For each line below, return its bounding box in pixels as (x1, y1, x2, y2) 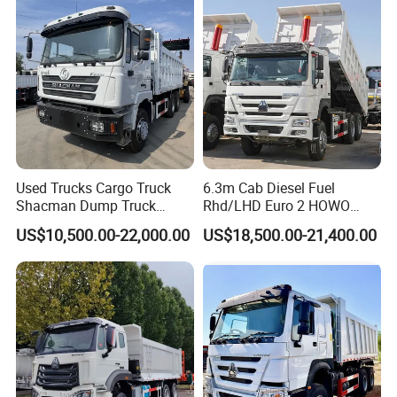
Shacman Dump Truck (16, 195, 157, 215)
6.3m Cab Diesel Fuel (202, 177, 335, 198)
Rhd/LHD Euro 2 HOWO (202, 195, 350, 215)
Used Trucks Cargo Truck (16, 177, 172, 198)
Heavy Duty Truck (202, 213, 313, 233)
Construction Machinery (16, 213, 166, 233)
